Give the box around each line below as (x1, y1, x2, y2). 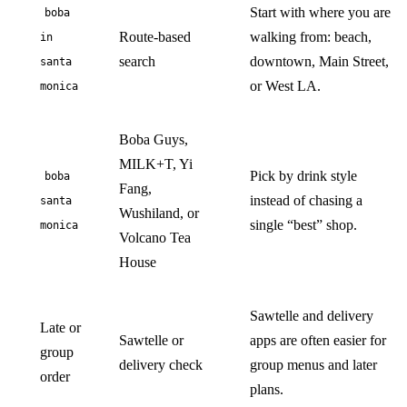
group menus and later (250, 356, 377, 372)
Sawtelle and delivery (250, 307, 373, 323)
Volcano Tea (119, 229, 191, 245)
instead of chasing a (250, 192, 362, 208)
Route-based (119, 28, 191, 45)
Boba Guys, (119, 131, 188, 147)
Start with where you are (250, 4, 391, 20)
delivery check (119, 356, 203, 372)
